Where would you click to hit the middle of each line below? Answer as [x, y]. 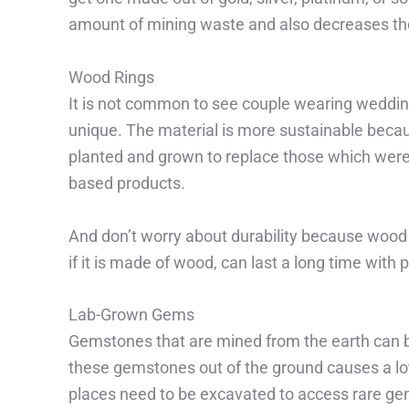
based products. [126, 183]
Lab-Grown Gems [131, 315]
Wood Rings [111, 77]
